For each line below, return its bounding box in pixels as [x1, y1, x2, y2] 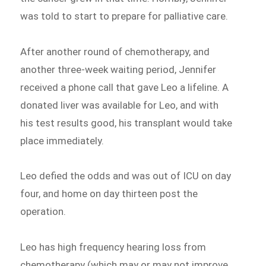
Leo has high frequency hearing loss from [20, 241, 207, 254]
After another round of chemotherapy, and [20, 45, 210, 58]
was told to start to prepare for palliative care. [20, 9, 231, 22]
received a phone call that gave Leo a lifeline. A [20, 81, 229, 93]
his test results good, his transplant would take [20, 116, 233, 129]
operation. [20, 205, 66, 218]
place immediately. [20, 134, 104, 147]
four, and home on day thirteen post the [20, 188, 198, 200]
